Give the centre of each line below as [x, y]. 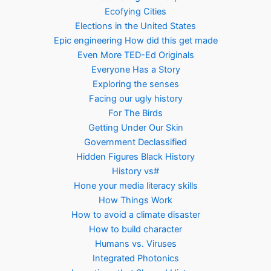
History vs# [135, 171]
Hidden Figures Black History [135, 156]
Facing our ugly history [135, 98]
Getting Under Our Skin [135, 127]
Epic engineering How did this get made [135, 40]
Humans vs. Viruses [135, 243]
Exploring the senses [135, 84]
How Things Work [135, 200]
